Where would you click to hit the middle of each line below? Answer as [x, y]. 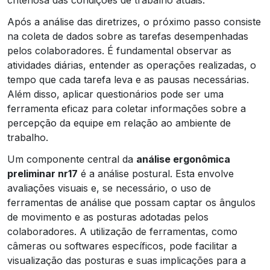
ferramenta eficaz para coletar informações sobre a [127, 108]
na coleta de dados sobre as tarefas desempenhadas [128, 36]
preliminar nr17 [42, 173]
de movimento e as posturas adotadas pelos [108, 217]
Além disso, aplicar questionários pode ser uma [115, 94]
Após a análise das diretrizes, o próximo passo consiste [134, 21]
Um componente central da [72, 159]
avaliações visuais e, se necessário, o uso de [109, 188]
